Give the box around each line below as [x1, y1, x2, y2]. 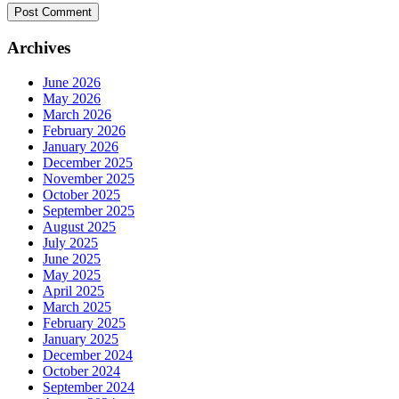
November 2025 [43, 170, 134, 186]
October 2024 [43, 362, 120, 379]
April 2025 [43, 282, 104, 298]
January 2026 [43, 138, 118, 154]
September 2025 [43, 202, 134, 218]
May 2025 [43, 266, 101, 282]
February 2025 [43, 314, 126, 330]
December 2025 [43, 154, 133, 170]
